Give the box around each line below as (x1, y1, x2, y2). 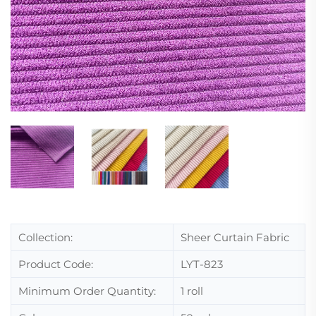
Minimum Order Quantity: (18, 284, 156, 298)
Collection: (18, 231, 73, 244)
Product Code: (18, 257, 93, 271)
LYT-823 (181, 257, 223, 271)
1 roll (181, 284, 203, 298)
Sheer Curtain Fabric (181, 231, 289, 244)
